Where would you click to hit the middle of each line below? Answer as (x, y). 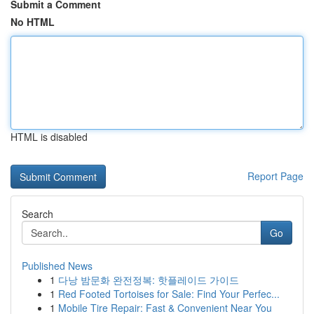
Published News (57, 266)
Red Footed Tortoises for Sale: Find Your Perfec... (169, 294)
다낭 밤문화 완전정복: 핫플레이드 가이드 (149, 280)
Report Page (275, 176)
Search (37, 214)
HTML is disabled (49, 137)
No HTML (33, 22)
